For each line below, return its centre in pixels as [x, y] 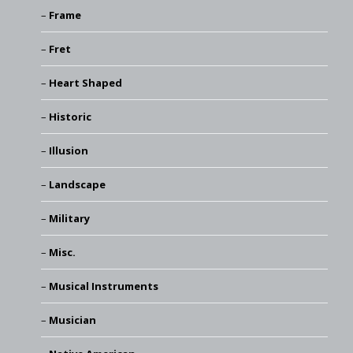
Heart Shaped [85, 82]
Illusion [68, 150]
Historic [70, 116]
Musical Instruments [103, 286]
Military [69, 218]
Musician [72, 320]
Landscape [77, 184]
